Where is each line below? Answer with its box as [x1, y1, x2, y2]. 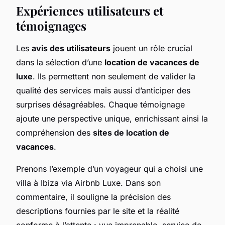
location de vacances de [104, 57, 199, 67]
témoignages [16, 17, 86, 34]
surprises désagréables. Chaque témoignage [16, 99, 185, 109]
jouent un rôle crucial [110, 43, 192, 53]
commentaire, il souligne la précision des [16, 191, 171, 202]
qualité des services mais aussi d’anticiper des [16, 85, 190, 95]
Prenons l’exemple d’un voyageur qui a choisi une [16, 163, 203, 174]
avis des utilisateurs [32, 43, 110, 53]
